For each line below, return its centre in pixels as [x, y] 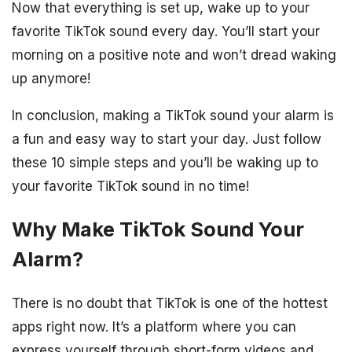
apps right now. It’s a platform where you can [154, 326]
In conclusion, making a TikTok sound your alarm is [173, 116]
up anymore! [51, 79]
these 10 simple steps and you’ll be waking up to [165, 163]
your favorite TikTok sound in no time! [130, 187]
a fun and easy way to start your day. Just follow [167, 139]
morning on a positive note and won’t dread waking [174, 55]
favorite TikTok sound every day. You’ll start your [166, 32]
